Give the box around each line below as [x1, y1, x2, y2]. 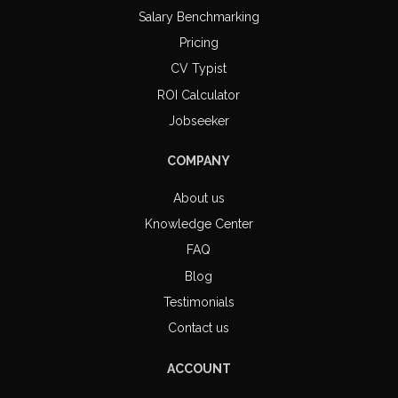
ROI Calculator [157, 87, 241, 102]
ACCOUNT [166, 361, 231, 376]
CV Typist [171, 61, 227, 76]
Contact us [168, 320, 230, 335]
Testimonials [163, 294, 235, 309]
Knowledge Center [144, 217, 253, 232]
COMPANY [167, 154, 231, 169]
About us [172, 190, 225, 205]
